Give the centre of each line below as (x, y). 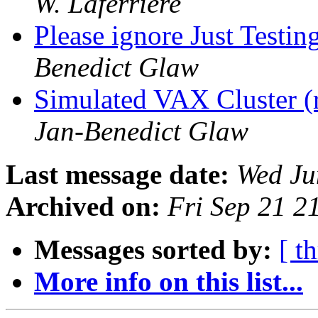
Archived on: (83, 207)
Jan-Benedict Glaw (141, 131)
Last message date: (117, 175)
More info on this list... (169, 282)
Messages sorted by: (153, 250)
